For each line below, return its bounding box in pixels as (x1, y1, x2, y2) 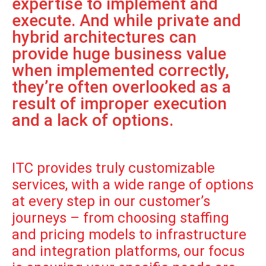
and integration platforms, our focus (12, 242, 245, 259)
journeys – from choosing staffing (12, 209, 229, 226)
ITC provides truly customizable (12, 159, 215, 176)
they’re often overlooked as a (12, 77, 231, 97)
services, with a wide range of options (12, 176, 254, 193)
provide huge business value (12, 43, 226, 64)
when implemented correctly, (12, 60, 229, 80)
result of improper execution (12, 93, 227, 113)
